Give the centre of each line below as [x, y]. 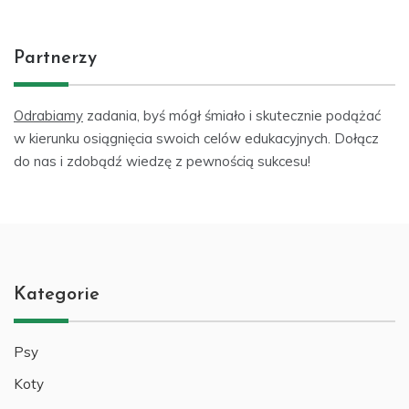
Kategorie [57, 294]
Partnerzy [55, 58]
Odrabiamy [48, 115]
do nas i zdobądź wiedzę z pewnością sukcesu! [162, 161]
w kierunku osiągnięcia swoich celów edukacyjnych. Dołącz [196, 138]
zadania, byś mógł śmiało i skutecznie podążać [232, 115]
